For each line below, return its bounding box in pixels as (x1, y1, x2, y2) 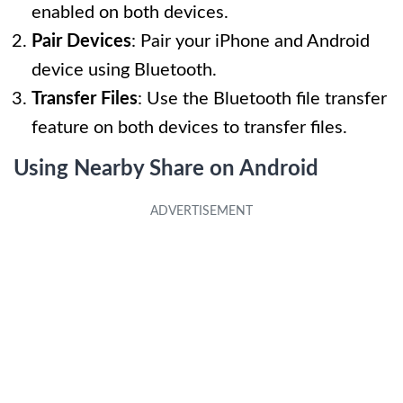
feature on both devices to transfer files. (31, 118, 347, 137)
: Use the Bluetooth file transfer (138, 89, 387, 108)
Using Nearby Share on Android (13, 157, 318, 180)
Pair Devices (31, 31, 131, 50)
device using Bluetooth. (31, 60, 217, 79)
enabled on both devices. (31, 3, 228, 22)
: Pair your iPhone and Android (131, 31, 370, 50)
